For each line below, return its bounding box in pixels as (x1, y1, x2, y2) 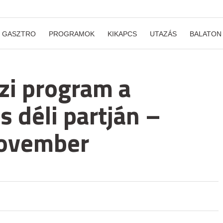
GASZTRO (2, 30, 36, 38)
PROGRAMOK (49, 30, 95, 38)
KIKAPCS (108, 30, 137, 38)
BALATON (190, 30, 222, 38)
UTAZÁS (150, 30, 177, 38)
